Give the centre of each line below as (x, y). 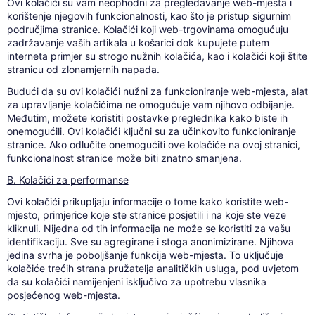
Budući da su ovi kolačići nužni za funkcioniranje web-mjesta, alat (157, 91)
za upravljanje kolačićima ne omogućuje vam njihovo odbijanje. (150, 105)
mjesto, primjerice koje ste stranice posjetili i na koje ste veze (146, 215)
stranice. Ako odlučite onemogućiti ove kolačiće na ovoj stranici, (153, 145)
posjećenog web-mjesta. (63, 295)
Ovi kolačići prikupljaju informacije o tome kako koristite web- (147, 202)
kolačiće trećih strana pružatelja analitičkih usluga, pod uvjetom (153, 269)
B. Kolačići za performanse (67, 180)
